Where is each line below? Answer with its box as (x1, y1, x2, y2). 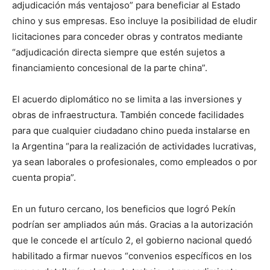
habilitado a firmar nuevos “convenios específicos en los (12, 250, 252, 262)
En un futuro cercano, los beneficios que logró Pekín (12, 203, 236, 215)
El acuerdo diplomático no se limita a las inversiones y (12, 93, 242, 105)
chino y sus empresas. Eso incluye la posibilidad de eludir (12, 15, 257, 27)
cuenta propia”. (12, 172, 76, 183)
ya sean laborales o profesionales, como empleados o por (12, 156, 257, 168)
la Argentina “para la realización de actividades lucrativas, (12, 140, 256, 152)
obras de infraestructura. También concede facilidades (12, 109, 244, 121)
